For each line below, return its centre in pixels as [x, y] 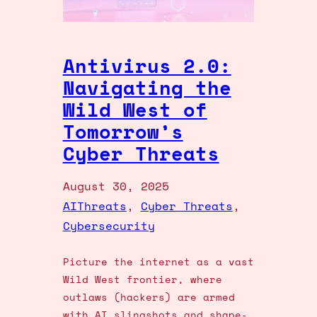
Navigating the [147, 87]
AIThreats [94, 206]
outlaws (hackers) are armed [149, 296]
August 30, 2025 [116, 186]
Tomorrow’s [123, 131]
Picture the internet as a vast [158, 261]
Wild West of [135, 109]
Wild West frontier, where [142, 279]
